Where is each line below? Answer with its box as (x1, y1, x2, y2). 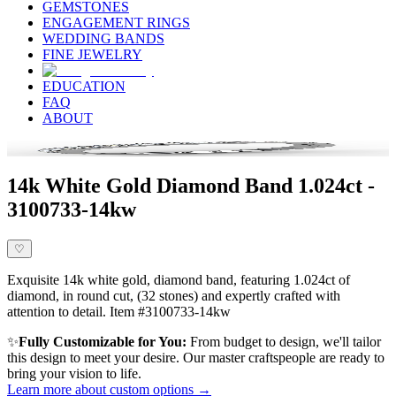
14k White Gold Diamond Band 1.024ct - (7, 174, 375, 198)
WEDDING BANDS (42, 31, 164, 47)
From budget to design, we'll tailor (190, 334, 381, 350)
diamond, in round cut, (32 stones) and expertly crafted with (7, 288, 340, 304)
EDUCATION (42, 79, 126, 95)
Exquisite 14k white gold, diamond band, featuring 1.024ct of (7, 272, 350, 288)
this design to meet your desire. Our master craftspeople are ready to (7, 350, 385, 366)
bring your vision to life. (7, 366, 141, 382)
